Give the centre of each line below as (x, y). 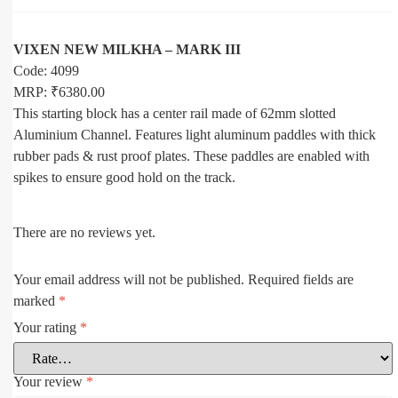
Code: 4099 (46, 70)
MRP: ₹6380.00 (59, 92)
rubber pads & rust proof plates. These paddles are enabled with (191, 155)
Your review (50, 382)
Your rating (47, 328)
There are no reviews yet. (84, 232)
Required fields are (301, 280)
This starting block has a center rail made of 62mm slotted (175, 113)
